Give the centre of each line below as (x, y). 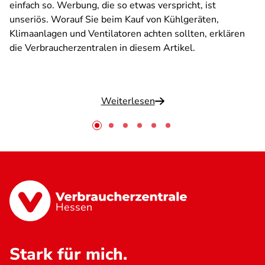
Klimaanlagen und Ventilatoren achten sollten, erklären (127, 34)
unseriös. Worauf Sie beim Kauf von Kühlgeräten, (114, 20)
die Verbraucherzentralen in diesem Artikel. (102, 48)
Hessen (74, 207)
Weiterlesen (128, 101)
